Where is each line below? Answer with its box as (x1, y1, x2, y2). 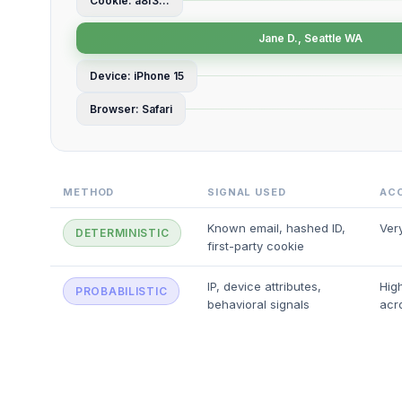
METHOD (63, 186, 115, 198)
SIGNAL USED (207, 186, 286, 198)
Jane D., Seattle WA (258, 31, 363, 45)
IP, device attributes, (207, 279, 321, 293)
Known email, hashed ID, (207, 221, 345, 235)
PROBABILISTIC (75, 284, 168, 298)
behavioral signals (207, 297, 310, 311)
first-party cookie (207, 239, 304, 253)
